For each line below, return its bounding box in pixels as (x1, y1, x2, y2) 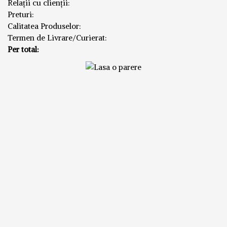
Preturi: (8, 10, 34, 19)
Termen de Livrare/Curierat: (8, 33, 107, 43)
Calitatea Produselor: (8, 21, 81, 31)
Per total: (8, 45, 39, 54)
